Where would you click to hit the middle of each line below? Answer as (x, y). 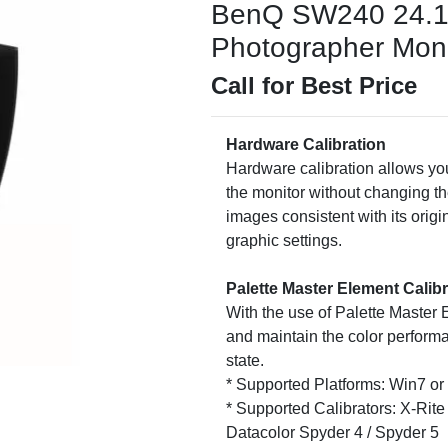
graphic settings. (283, 240)
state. (244, 360)
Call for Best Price (313, 85)
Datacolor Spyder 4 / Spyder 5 (332, 432)
